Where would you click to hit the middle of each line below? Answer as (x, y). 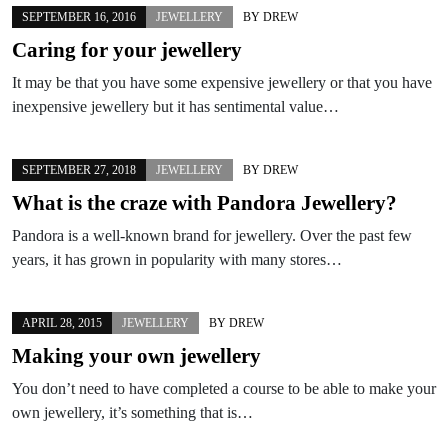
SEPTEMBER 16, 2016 (79, 16)
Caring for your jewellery (127, 49)
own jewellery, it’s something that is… (132, 412)
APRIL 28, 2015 (62, 322)
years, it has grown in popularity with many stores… (177, 259)
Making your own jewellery (136, 355)
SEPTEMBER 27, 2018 (79, 169)
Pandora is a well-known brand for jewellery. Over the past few (212, 235)
